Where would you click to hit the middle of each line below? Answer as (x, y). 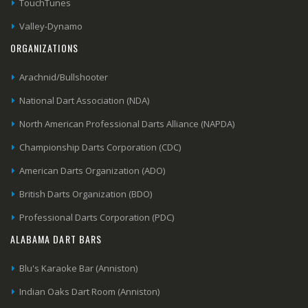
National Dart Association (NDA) (85, 101)
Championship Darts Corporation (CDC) (100, 147)
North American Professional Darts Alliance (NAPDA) (127, 124)
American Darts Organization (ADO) (92, 171)
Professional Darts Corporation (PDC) (97, 218)
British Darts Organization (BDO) (86, 194)
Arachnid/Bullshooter (64, 77)
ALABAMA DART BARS (56, 239)
